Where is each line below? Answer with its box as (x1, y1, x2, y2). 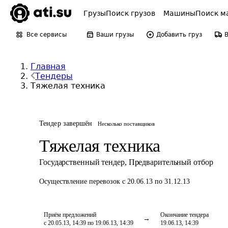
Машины (163, 9, 195, 17)
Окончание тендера (160, 211, 209, 218)
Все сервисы (26, 31, 67, 38)
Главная (31, 62, 66, 71)
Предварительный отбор (128, 158, 213, 166)
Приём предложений (44, 211, 96, 218)
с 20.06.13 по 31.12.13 (122, 178, 190, 185)
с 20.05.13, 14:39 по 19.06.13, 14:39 (44, 219, 133, 226)
